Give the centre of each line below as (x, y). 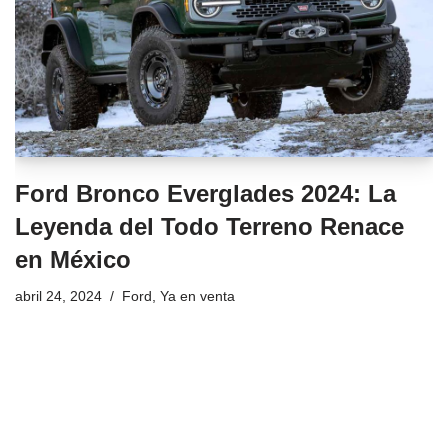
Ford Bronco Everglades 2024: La (205, 193)
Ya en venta (197, 296)
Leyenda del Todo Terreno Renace (209, 226)
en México (73, 259)
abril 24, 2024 (58, 296)
